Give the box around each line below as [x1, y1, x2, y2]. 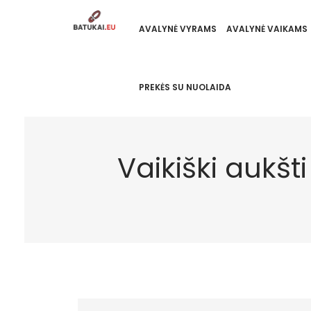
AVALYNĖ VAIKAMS [226, 23, 308, 35]
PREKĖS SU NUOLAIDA [138, 81, 231, 93]
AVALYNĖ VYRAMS [138, 23, 217, 35]
